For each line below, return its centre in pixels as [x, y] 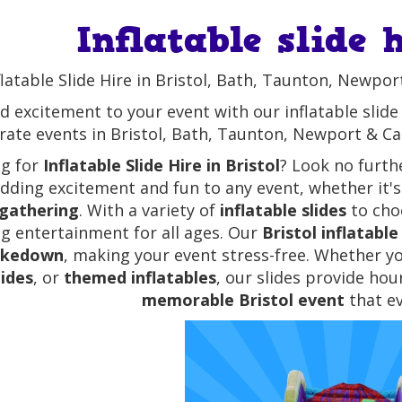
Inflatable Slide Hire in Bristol [162, 166]
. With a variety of [150, 210]
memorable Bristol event [243, 300]
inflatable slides [284, 210]
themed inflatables [140, 278]
